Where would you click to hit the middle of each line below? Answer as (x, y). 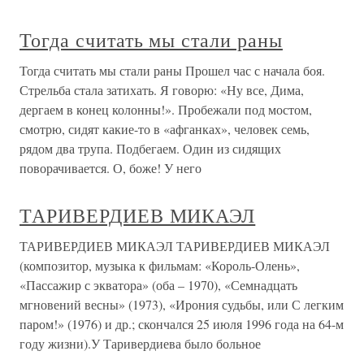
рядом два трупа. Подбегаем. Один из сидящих (150, 148)
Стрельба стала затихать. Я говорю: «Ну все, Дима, (162, 90)
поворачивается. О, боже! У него (110, 168)
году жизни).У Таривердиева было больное (140, 343)
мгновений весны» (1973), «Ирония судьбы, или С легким (182, 304)
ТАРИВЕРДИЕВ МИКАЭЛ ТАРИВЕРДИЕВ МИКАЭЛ (175, 246)
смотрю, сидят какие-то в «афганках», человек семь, (165, 129)
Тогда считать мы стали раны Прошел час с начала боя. (172, 70)
